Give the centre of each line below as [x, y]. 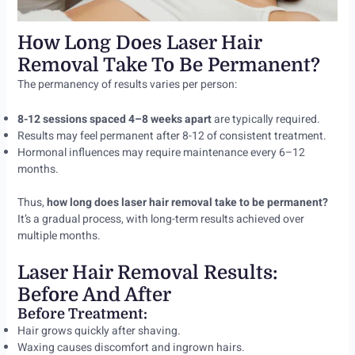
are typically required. [265, 119]
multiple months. [59, 235]
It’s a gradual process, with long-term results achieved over [160, 219]
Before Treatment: [82, 314]
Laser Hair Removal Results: [147, 273]
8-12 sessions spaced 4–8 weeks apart [114, 119]
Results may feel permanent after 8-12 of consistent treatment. [172, 136]
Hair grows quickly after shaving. [99, 331]
